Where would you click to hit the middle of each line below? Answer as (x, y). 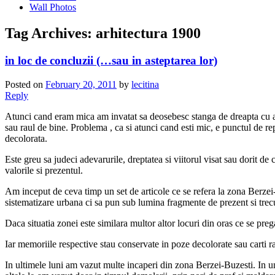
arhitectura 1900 (148, 33)
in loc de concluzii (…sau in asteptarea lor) (111, 61)
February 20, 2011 (81, 84)
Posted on (25, 84)
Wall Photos (53, 7)
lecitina (145, 84)
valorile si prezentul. (44, 170)
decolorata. (26, 138)
